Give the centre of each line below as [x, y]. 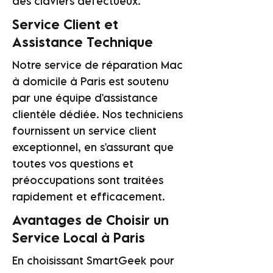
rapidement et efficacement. [89, 197]
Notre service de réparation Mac [97, 65]
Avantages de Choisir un [90, 220]
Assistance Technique [83, 42]
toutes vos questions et [73, 164]
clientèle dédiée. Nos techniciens [97, 114]
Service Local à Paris [79, 237]
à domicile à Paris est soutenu [90, 81]
